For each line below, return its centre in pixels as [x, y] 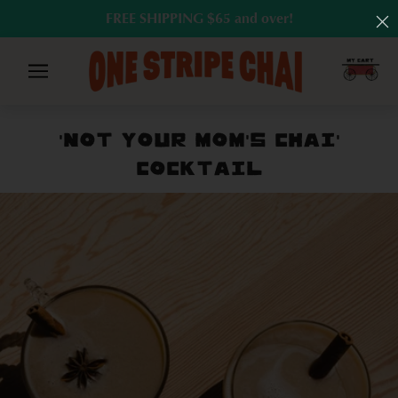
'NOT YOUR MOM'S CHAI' [199, 141]
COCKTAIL [199, 169]
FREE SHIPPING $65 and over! [199, 18]
